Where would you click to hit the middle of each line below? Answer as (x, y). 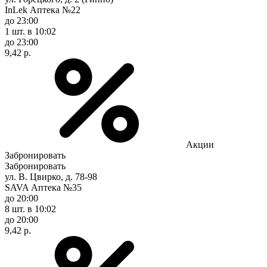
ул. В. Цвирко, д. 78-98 (51, 176)
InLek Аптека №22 (43, 10)
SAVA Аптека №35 (43, 187)
